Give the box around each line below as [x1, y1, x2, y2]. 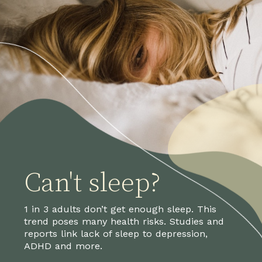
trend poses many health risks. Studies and [24, 216, 225, 227]
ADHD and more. [24, 240, 103, 252]
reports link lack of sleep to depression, [24, 228, 208, 240]
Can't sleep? [24, 167, 161, 201]
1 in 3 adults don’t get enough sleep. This [24, 204, 217, 215]
